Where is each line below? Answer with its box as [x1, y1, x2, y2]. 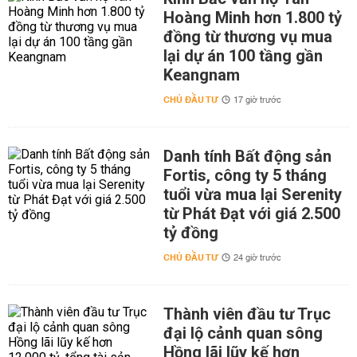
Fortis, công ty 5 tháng [163, 166, 327, 185]
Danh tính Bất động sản [163, 147, 331, 166]
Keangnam [163, 65, 240, 84]
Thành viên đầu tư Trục [163, 304, 331, 324]
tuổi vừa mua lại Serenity [163, 185, 342, 204]
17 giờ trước [233, 92, 281, 108]
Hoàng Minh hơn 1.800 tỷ [163, 8, 342, 27]
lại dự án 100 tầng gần [163, 46, 323, 65]
